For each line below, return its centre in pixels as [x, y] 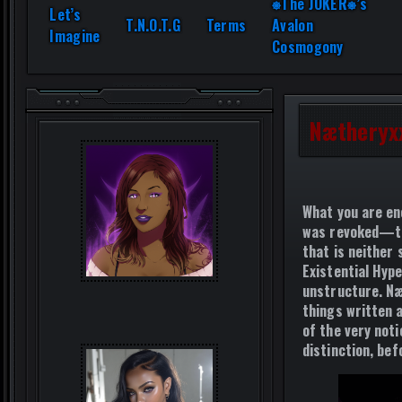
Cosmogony [308, 47]
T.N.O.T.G [153, 25]
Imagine [75, 36]
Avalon [293, 25]
